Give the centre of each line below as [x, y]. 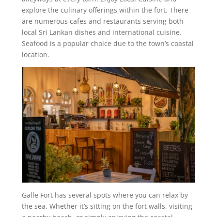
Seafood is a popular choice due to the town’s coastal [108, 43]
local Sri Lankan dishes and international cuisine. [101, 32]
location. [35, 54]
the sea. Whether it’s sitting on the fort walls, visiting [107, 206]
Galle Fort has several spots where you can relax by [105, 195]
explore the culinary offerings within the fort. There [105, 10]
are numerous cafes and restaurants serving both [102, 21]
